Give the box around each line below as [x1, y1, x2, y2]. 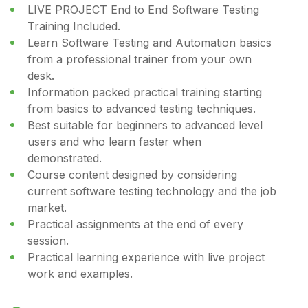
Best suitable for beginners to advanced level [27, 118, 263, 133]
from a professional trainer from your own [27, 52, 252, 67]
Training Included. [27, 19, 120, 34]
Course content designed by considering [27, 168, 237, 182]
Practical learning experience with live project [27, 250, 265, 265]
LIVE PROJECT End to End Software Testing [27, 3, 259, 17]
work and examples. [27, 267, 133, 281]
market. [27, 201, 67, 215]
